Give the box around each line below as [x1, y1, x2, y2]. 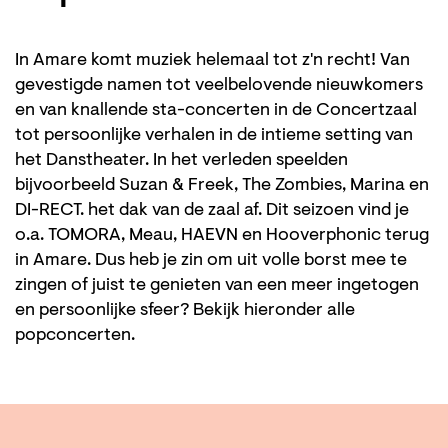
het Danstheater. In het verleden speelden [15, 152, 348, 171]
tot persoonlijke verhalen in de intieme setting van [15, 127, 413, 146]
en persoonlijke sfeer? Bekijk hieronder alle [15, 302, 355, 321]
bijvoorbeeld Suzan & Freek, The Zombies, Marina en [15, 177, 429, 196]
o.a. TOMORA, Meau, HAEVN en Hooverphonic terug [15, 227, 429, 246]
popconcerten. [15, 327, 135, 346]
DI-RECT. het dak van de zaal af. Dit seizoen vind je [15, 202, 409, 221]
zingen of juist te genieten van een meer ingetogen [15, 277, 419, 296]
